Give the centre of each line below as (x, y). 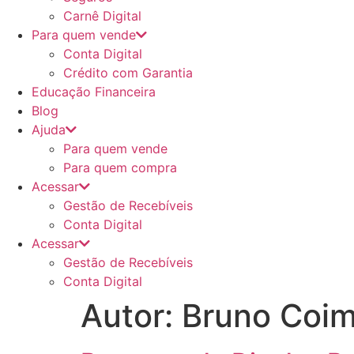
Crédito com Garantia (128, 73)
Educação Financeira (94, 92)
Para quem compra (120, 168)
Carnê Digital (102, 16)
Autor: (131, 316)
